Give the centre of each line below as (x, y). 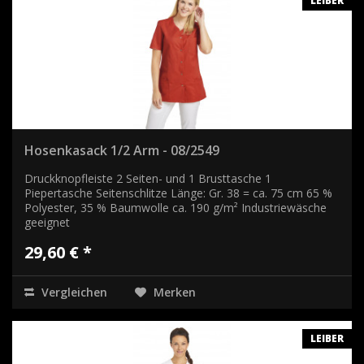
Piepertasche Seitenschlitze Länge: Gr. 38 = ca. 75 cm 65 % (178, 193)
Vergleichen (73, 292)
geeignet (47, 222)
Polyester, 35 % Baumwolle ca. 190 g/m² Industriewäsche (175, 207)
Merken (175, 292)
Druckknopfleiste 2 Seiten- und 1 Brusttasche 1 (148, 178)
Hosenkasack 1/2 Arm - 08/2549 (122, 150)
